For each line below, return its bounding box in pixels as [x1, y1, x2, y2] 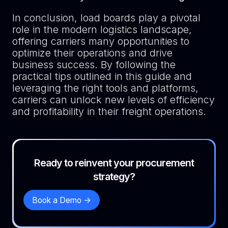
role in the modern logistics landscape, [12, 23, 192, 36]
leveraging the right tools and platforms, [12, 82, 198, 95]
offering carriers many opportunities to [12, 35, 189, 48]
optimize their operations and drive [12, 47, 173, 60]
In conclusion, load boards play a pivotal [12, 12, 201, 24]
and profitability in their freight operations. [12, 105, 206, 118]
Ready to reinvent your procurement [34, 156, 194, 169]
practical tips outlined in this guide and [12, 70, 192, 83]
